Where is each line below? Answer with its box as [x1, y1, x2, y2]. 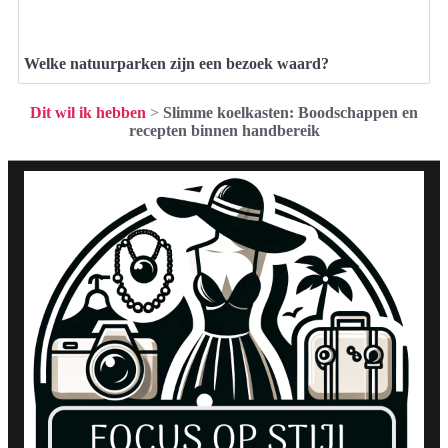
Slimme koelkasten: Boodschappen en [163, 104, 418, 122]
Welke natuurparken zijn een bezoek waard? [24, 55, 329, 73]
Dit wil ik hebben [30, 104, 146, 122]
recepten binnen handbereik [128, 122, 320, 140]
